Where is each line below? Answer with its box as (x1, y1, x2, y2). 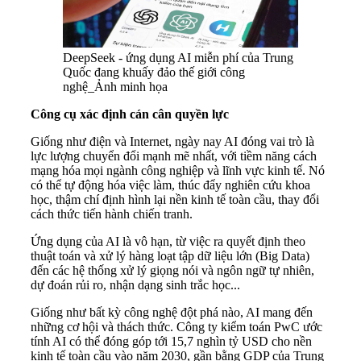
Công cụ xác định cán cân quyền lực (31, 107, 229, 122)
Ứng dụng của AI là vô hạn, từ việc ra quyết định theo (31, 234, 305, 249)
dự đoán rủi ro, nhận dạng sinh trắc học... (31, 278, 240, 293)
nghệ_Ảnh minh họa (63, 80, 168, 94)
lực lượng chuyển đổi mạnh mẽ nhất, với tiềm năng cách (31, 149, 317, 164)
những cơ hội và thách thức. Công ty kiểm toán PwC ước (31, 320, 322, 334)
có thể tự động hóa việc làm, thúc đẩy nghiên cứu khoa (31, 178, 310, 193)
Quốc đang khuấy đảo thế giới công (63, 65, 245, 80)
